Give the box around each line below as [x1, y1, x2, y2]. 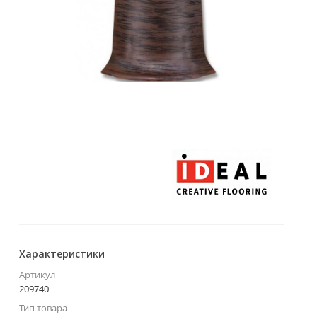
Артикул [19, 268, 55, 281]
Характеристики [19, 247, 105, 260]
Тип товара [19, 301, 67, 314]
